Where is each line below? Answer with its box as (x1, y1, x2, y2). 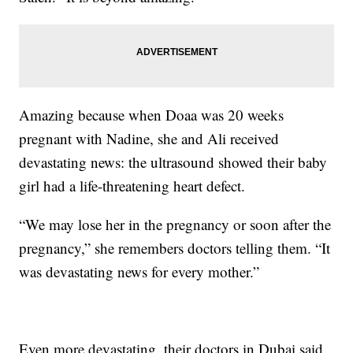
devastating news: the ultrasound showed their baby (19, 151, 328, 172)
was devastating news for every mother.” (19, 261, 260, 281)
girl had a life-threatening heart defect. (19, 175, 246, 195)
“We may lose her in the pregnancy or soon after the (19, 214, 332, 234)
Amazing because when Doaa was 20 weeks (19, 104, 284, 124)
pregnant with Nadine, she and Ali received (19, 128, 280, 148)
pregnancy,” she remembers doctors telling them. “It (19, 237, 331, 258)
